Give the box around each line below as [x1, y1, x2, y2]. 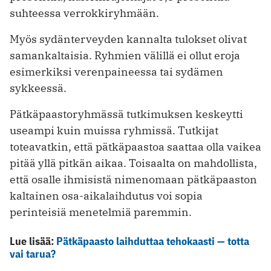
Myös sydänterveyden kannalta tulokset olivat [10, 32, 247, 47]
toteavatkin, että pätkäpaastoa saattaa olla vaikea [10, 140, 261, 154]
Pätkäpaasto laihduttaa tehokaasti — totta [56, 234, 249, 249]
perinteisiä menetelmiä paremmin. [10, 205, 192, 220]
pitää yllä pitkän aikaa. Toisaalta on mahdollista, [10, 156, 257, 171]
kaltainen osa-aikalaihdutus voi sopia [10, 189, 203, 203]
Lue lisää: [10, 234, 56, 249]
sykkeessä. [10, 81, 67, 96]
